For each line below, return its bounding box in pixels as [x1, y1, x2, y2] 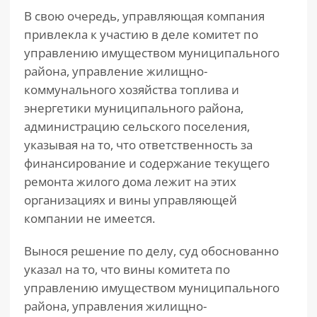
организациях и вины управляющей [24, 192, 237, 208]
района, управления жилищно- [24, 298, 207, 314]
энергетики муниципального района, [24, 100, 243, 116]
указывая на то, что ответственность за [24, 137, 253, 153]
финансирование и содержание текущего [24, 155, 270, 171]
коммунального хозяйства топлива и [24, 81, 239, 98]
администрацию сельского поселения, [24, 118, 250, 134]
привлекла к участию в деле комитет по [24, 26, 258, 42]
